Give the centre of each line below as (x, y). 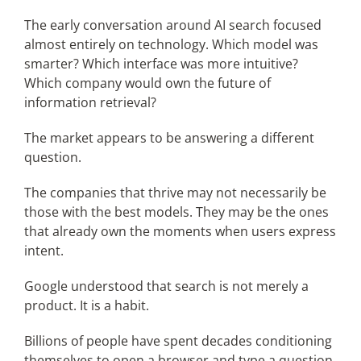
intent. (44, 250)
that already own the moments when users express (180, 231)
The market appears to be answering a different (169, 137)
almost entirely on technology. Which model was (171, 44)
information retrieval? (90, 102)
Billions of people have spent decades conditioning (178, 340)
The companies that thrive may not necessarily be (175, 192)
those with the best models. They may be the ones (176, 212)
